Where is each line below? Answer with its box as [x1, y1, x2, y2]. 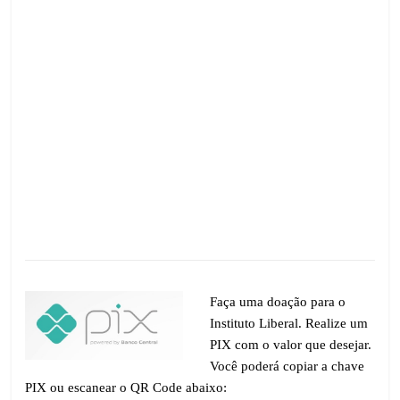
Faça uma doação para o [210, 295, 346, 309]
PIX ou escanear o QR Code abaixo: [25, 380, 228, 395]
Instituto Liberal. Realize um [210, 316, 369, 330]
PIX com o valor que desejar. [210, 337, 372, 352]
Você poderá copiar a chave [210, 359, 365, 373]
